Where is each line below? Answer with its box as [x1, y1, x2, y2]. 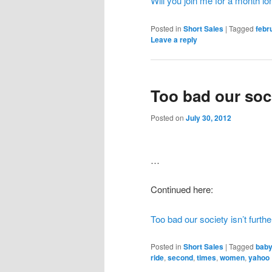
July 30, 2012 [186, 112, 231, 124]
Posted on [151, 112, 186, 123]
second [168, 251, 193, 263]
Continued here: [151, 183, 213, 196]
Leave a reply [151, 33, 197, 45]
